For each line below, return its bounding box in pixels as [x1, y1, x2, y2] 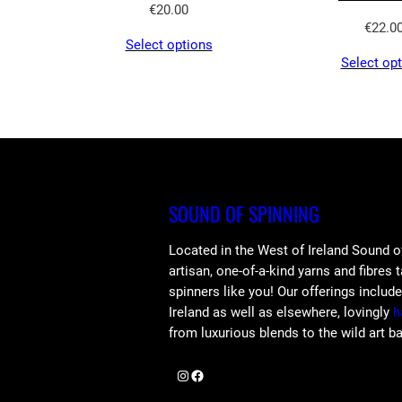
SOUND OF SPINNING [169, 200, 319, 228]
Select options [125, 36, 213, 53]
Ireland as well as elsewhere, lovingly [169, 304, 393, 321]
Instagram [175, 365, 188, 383]
